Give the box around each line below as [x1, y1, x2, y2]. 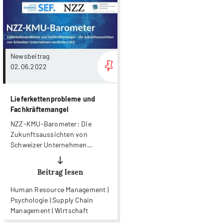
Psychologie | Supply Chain [10, 196, 94, 205]
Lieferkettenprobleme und [10, 95, 96, 104]
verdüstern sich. [10, 151, 62, 160]
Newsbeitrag [10, 51, 51, 60]
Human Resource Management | [10, 185, 109, 194]
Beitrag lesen [37, 168, 84, 177]
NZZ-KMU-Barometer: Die [10, 119, 92, 128]
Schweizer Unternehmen [10, 140, 87, 149]
